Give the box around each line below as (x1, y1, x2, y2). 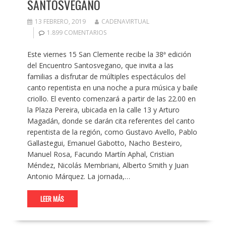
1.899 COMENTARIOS (46, 28, 106, 37)
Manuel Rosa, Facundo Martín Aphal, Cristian (27, 149, 174, 159)
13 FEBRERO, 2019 (34, 17, 86, 26)
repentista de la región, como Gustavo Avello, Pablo (27, 127, 197, 137)
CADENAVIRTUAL (101, 17, 149, 26)
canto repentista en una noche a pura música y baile (27, 83, 198, 93)
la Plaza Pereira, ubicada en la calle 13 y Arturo (27, 105, 180, 115)
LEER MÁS (40, 194, 65, 204)
